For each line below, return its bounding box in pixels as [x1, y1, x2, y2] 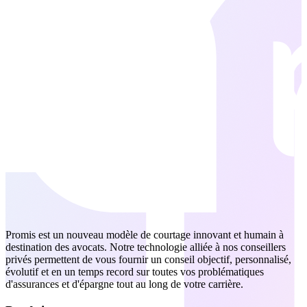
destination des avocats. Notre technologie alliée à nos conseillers [5, 241, 286, 254]
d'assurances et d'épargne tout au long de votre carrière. [5, 278, 243, 291]
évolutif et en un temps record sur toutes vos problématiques [5, 266, 264, 278]
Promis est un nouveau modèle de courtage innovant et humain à [5, 229, 284, 241]
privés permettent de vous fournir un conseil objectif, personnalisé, [5, 254, 291, 266]
